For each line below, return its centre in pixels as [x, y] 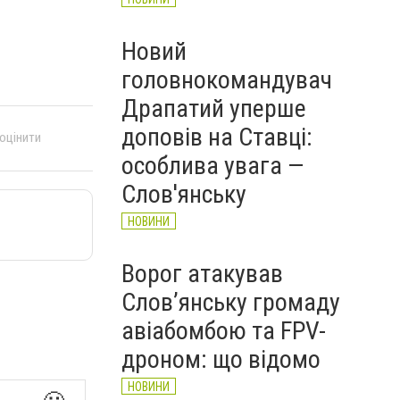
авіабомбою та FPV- [224, 331]
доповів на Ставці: [217, 137]
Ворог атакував [202, 274]
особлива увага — [212, 166]
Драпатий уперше [214, 108]
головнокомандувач [227, 80]
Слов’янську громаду [231, 302]
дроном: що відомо [221, 359]
